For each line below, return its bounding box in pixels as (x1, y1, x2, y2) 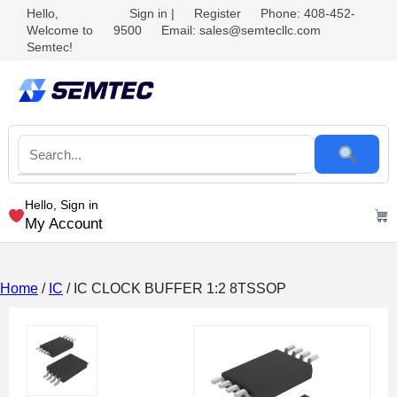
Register (193, 6, 241, 20)
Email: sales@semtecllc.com (160, 23, 321, 37)
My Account (25, 215, 104, 232)
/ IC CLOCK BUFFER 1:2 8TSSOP (63, 281, 286, 296)
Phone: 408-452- (260, 6, 355, 20)
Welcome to (27, 23, 93, 37)
